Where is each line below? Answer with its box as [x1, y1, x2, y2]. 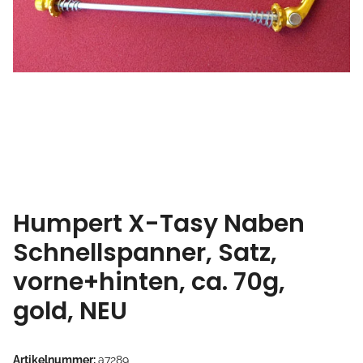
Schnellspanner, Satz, [13, 235, 277, 270]
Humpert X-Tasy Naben [13, 206, 305, 241]
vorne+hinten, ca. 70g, [13, 264, 285, 299]
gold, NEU [13, 293, 127, 328]
